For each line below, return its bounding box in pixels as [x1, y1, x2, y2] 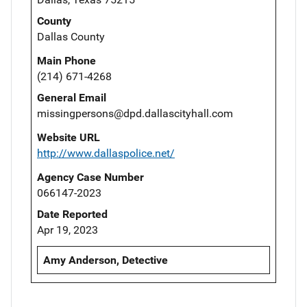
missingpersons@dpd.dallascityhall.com [37, 106, 233, 120]
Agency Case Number [37, 170, 144, 184]
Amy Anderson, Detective [43, 253, 168, 267]
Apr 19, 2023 [37, 223, 98, 236]
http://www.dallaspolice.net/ [37, 146, 175, 160]
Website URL [37, 130, 100, 144]
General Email [37, 90, 106, 104]
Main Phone [37, 53, 96, 67]
